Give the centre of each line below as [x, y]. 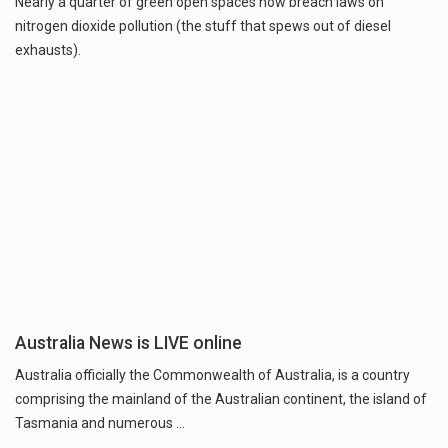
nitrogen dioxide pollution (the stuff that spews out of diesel [203, 25]
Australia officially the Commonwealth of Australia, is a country [212, 374]
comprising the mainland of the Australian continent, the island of [221, 398]
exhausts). [48, 49]
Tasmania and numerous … [100, 422]
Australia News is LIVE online [128, 342]
